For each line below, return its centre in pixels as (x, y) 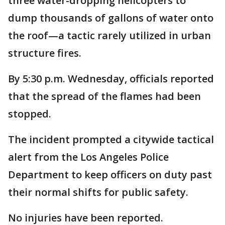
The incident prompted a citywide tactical (111, 139)
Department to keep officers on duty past (110, 175)
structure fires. (46, 53)
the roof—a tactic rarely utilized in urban (109, 35)
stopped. (30, 114)
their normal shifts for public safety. (99, 192)
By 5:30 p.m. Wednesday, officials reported (111, 79)
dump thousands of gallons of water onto (111, 18)
